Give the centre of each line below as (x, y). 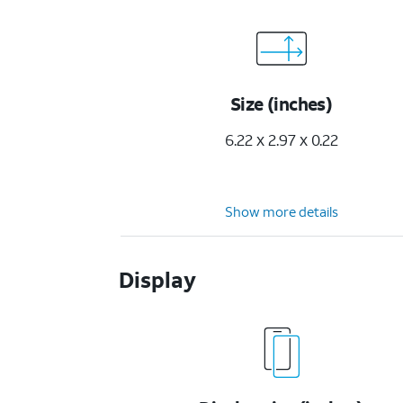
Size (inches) (282, 103)
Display (158, 280)
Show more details (282, 211)
